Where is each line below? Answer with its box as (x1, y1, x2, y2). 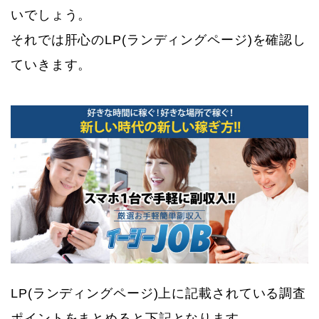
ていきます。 (11, 57, 92, 72)
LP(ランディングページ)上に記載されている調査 (11, 286, 307, 300)
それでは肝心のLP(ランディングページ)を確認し (11, 32, 307, 47)
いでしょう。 (11, 7, 92, 22)
